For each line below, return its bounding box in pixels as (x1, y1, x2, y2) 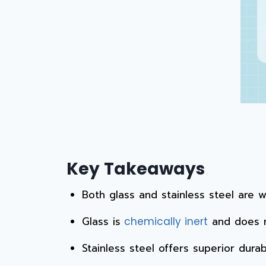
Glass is (81, 213, 121, 229)
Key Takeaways (66, 157, 205, 180)
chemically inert (120, 214, 208, 229)
